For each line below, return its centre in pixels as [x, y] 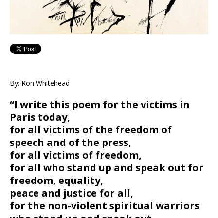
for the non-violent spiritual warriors [105, 205]
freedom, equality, [56, 180]
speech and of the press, [71, 142]
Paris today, [40, 117]
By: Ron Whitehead [40, 83]
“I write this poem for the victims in [100, 104]
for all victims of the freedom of [91, 129]
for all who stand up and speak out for [107, 167]
